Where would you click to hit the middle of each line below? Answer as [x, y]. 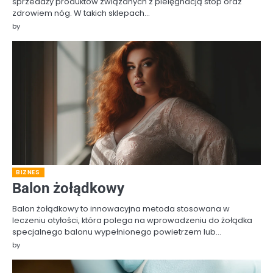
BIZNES [28, 172]
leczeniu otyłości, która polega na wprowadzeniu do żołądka [132, 220]
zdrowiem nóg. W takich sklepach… [81, 13]
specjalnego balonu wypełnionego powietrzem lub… [117, 232]
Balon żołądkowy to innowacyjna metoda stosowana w [121, 208]
